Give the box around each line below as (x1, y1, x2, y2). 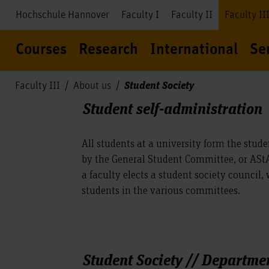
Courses (16, 41, 67, 58)
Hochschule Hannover (16, 9, 109, 21)
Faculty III (15, 80, 60, 92)
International (150, 41, 238, 58)
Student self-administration (83, 97, 263, 118)
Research (79, 41, 138, 58)
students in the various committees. (82, 183, 241, 196)
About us (73, 80, 111, 92)
